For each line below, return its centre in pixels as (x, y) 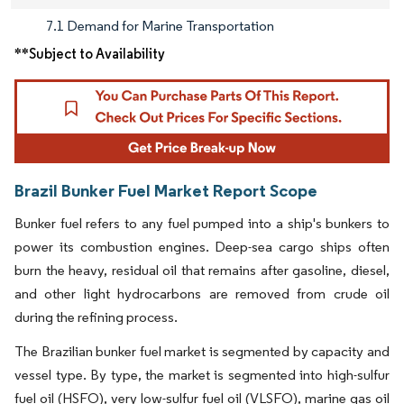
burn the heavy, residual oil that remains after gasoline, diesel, (202, 271)
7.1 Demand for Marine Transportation (160, 25)
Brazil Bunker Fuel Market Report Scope (166, 191)
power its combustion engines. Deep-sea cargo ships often (202, 247)
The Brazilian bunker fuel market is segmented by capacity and (202, 352)
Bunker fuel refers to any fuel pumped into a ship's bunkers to (202, 224)
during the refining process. (96, 317)
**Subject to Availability (90, 53)
